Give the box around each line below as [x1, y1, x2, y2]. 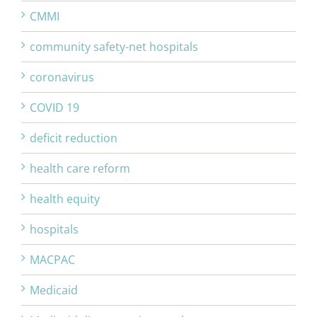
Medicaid [30, 282, 78, 299]
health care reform [30, 161, 130, 177]
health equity [30, 191, 100, 207]
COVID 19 [30, 100, 79, 116]
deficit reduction [30, 130, 117, 146]
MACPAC [30, 252, 75, 268]
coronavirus [30, 69, 94, 86]
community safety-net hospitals [30, 39, 198, 55]
